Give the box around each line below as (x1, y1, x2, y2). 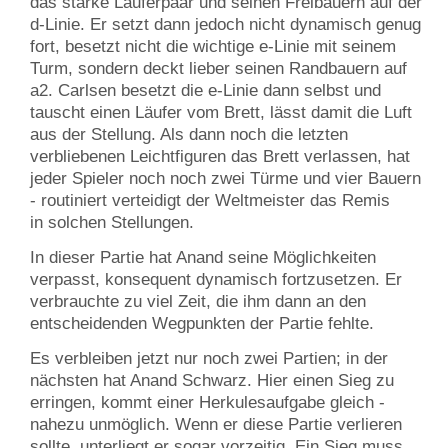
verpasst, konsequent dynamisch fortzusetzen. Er (30, 269, 402, 289)
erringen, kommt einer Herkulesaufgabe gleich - (30, 393, 385, 413)
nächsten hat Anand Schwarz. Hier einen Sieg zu (30, 371, 394, 391)
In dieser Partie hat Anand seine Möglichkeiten (30, 247, 376, 267)
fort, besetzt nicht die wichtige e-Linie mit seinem (30, 36, 396, 56)
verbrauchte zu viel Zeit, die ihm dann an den (30, 291, 366, 311)
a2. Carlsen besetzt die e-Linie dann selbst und (30, 80, 381, 100)
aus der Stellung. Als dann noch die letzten (30, 124, 348, 144)
